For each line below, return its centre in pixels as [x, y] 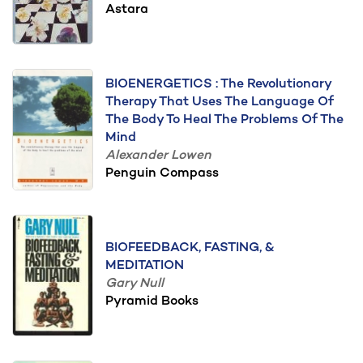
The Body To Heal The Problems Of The [224, 120]
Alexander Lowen [158, 156]
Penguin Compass [162, 174]
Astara [127, 10]
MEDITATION [145, 266]
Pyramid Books [152, 302]
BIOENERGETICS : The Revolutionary [218, 85]
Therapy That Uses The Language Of [220, 102]
